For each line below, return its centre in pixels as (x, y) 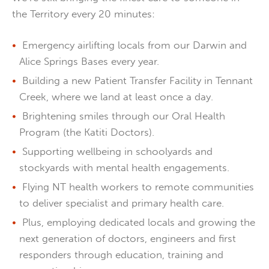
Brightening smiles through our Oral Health (124, 116)
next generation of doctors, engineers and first (127, 238)
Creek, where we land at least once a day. (116, 97)
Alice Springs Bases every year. (89, 61)
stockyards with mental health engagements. (124, 168)
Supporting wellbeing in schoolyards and (117, 151)
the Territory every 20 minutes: (83, 14)
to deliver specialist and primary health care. (121, 203)
